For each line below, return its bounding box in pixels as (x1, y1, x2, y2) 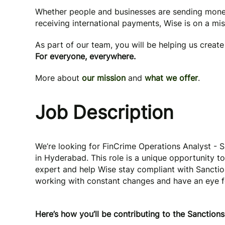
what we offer (145, 73, 198, 83)
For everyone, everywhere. (35, 51, 136, 61)
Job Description (35, 101, 174, 124)
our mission (82, 73, 126, 83)
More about (35, 73, 82, 83)
